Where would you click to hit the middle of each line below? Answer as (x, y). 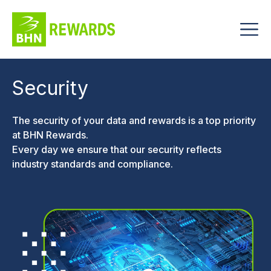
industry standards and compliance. (93, 164)
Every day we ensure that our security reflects (117, 150)
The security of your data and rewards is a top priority (134, 121)
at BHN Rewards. (50, 135)
